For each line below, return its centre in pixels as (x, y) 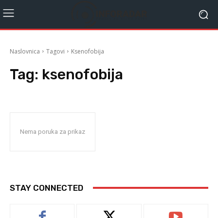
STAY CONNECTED (46, 188)
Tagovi (55, 51)
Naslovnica (25, 51)
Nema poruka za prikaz (53, 131)
